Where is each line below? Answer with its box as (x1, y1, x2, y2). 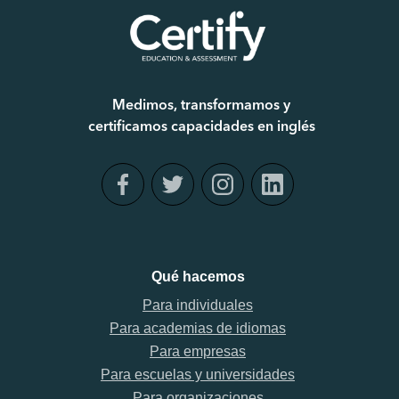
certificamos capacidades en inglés (87, 120, 315, 134)
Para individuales (142, 297, 253, 313)
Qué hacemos (151, 269, 245, 284)
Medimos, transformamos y (112, 99, 290, 113)
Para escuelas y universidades (101, 367, 295, 382)
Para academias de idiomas (110, 321, 286, 336)
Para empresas (150, 344, 246, 359)
